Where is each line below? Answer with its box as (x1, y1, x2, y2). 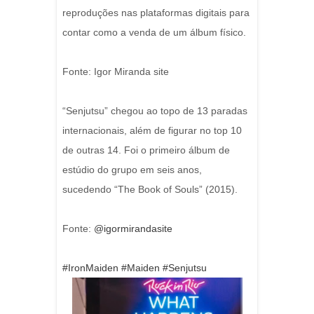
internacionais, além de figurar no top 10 (62, 125, 242, 136)
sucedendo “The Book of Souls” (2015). (62, 184, 238, 195)
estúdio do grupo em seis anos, (62, 164, 202, 175)
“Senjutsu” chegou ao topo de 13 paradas (62, 105, 247, 116)
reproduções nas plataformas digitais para (62, 7, 250, 18)
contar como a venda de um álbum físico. (62, 27, 246, 38)
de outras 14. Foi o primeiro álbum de (62, 144, 230, 156)
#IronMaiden (62, 262, 118, 273)
